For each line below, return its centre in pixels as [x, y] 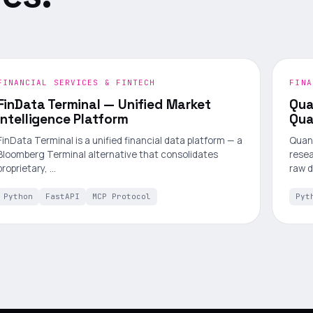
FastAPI [62, 197]
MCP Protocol [121, 197]
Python [18, 197]
